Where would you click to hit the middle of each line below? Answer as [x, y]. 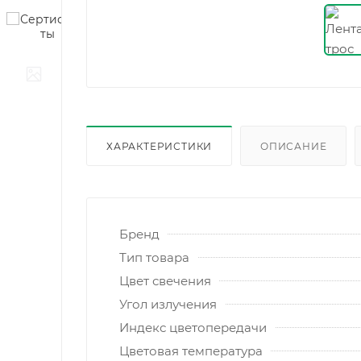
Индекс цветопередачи [193, 327]
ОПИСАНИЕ [294, 146]
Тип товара [154, 257]
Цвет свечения [165, 280]
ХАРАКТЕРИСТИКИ [160, 146]
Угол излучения [168, 304]
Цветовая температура [191, 351]
